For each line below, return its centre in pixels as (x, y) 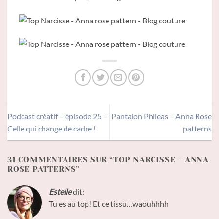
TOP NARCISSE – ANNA (161, 159)
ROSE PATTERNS (42, 169)
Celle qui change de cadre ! (52, 128)
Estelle (60, 191)
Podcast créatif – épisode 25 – (57, 116)
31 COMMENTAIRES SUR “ (60, 159)
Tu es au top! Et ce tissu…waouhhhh (109, 203)
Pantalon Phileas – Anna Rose (162, 116)
